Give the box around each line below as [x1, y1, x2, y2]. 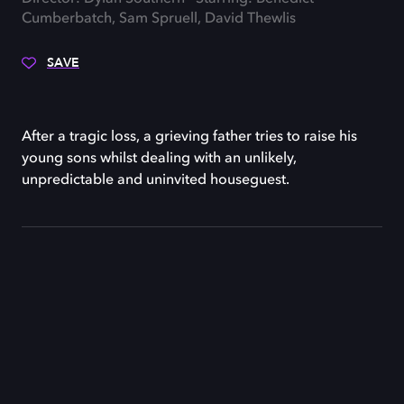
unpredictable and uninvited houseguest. [22, 173, 289, 188]
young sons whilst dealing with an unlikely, [22, 151, 297, 166]
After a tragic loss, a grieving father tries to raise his [22, 130, 357, 144]
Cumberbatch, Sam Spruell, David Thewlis [22, 12, 296, 26]
